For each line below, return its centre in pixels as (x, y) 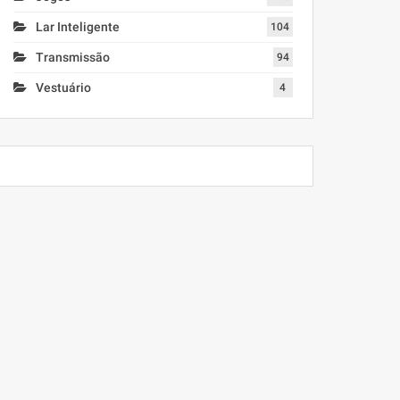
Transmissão (72, 57)
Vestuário (63, 87)
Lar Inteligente (77, 26)
